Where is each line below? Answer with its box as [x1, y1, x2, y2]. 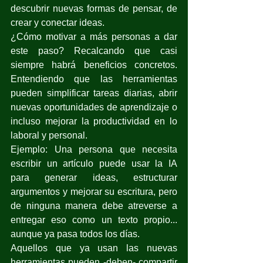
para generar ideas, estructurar [11, 172, 177, 183]
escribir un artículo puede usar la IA [11, 158, 177, 168]
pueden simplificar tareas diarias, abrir [11, 87, 177, 98]
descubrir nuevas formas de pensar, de [11, 3, 177, 14]
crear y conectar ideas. [11, 17, 104, 28]
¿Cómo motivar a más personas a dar [11, 31, 177, 42]
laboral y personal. [11, 130, 87, 140]
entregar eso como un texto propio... [11, 214, 177, 225]
